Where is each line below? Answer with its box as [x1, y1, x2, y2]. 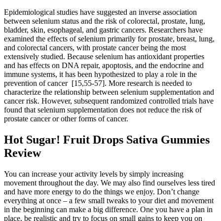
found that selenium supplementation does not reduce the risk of [4, 106, 202, 114]
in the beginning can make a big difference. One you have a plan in [4, 205, 213, 214]
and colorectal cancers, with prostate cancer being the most [4, 43, 186, 52]
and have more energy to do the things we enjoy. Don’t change [4, 187, 199, 196]
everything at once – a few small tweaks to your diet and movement [4, 196, 214, 205]
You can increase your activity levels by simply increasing [4, 170, 184, 179]
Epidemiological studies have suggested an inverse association [4, 8, 197, 17]
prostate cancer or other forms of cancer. [4, 114, 128, 123]
